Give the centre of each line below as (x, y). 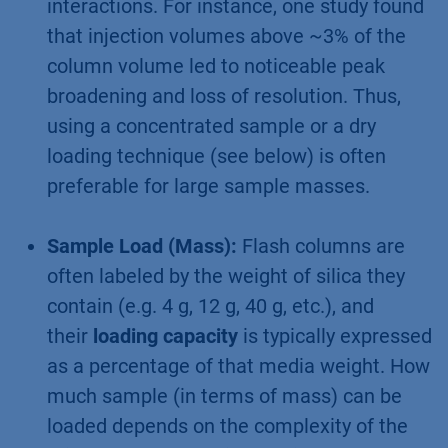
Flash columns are (321, 245)
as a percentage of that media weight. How (238, 365)
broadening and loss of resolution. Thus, (224, 95)
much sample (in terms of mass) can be (224, 395)
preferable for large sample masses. (208, 185)
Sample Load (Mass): (142, 245)
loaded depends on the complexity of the (227, 425)
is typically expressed (335, 335)
